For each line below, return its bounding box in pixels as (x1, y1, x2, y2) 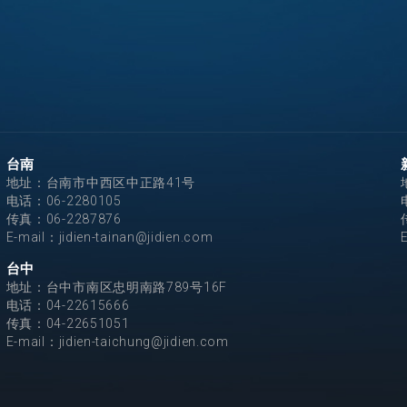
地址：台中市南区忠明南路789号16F (5, 279, 227, 294)
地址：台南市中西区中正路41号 (5, 174, 196, 190)
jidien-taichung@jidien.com (58, 333, 229, 349)
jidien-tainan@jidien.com (58, 229, 213, 244)
